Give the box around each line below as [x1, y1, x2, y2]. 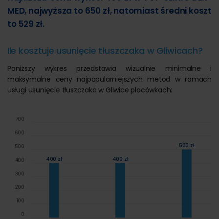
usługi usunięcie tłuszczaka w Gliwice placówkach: [7, 85, 173, 95]
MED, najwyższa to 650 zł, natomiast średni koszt [7, 5, 212, 17]
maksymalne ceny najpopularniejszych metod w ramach [7, 74, 212, 84]
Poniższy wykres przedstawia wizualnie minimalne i [7, 64, 212, 73]
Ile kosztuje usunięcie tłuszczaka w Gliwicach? [7, 44, 203, 57]
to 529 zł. [7, 18, 45, 30]
